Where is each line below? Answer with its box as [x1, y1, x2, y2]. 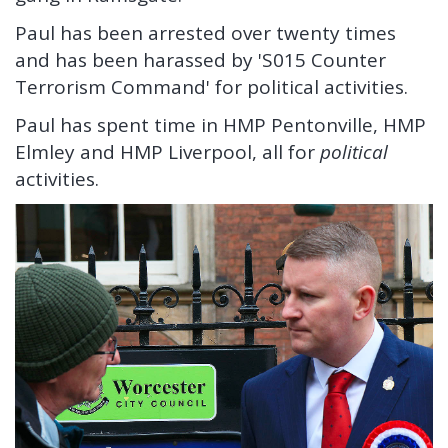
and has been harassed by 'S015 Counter [15, 46, 386, 73]
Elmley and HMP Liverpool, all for [15, 138, 320, 165]
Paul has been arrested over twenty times [15, 19, 396, 46]
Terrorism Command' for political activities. [15, 73, 408, 100]
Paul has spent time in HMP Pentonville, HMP [15, 111, 426, 138]
